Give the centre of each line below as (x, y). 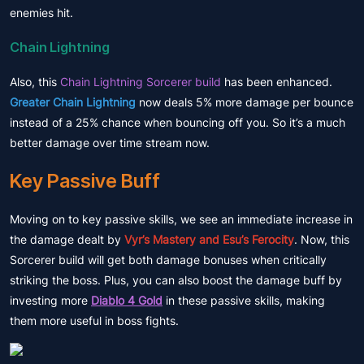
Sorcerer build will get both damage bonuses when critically (168, 260)
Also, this (35, 82)
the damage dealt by (67, 239)
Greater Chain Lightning (73, 102)
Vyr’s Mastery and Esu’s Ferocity (209, 239)
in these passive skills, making (244, 300)
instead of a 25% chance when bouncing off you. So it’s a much (178, 122)
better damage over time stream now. (110, 143)
